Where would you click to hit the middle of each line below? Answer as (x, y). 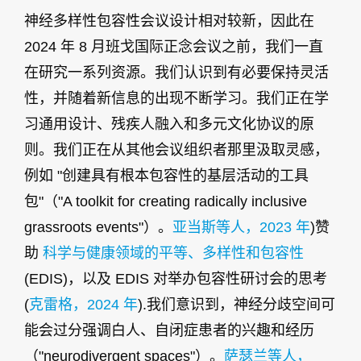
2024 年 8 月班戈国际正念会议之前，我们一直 (174, 46)
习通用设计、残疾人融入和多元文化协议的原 (169, 124)
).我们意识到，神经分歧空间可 (237, 304)
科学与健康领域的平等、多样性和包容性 (173, 253)
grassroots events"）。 (98, 227)
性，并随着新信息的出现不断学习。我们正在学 (176, 98)
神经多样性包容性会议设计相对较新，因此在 (169, 21)
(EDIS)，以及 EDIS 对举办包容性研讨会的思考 (176, 278)
